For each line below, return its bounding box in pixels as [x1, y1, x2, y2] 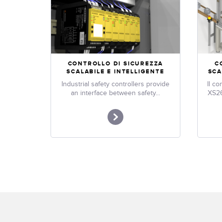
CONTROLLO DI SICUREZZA [67, 59, 164, 67]
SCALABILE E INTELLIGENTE [66, 67, 165, 75]
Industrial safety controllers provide [61, 79, 169, 88]
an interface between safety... [71, 88, 160, 97]
